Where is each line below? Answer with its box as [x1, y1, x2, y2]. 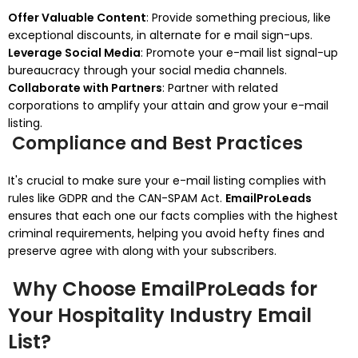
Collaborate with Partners [8, 80, 162, 96]
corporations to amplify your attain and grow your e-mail [8, 97, 328, 113]
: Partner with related [162, 80, 278, 96]
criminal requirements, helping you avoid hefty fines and [8, 225, 324, 241]
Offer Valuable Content [8, 10, 146, 26]
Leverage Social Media [8, 45, 141, 61]
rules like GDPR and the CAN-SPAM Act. [8, 190, 225, 206]
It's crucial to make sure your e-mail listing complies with [8, 173, 326, 189]
